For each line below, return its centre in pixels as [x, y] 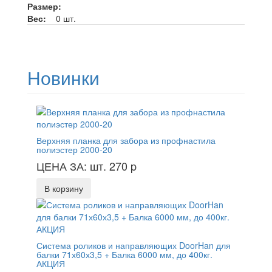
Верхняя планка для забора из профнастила [126, 141]
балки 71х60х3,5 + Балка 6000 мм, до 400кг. [124, 255]
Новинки [63, 78]
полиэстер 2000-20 [74, 150]
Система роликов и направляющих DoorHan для [134, 246]
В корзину [64, 189]
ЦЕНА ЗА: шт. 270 [83, 166]
